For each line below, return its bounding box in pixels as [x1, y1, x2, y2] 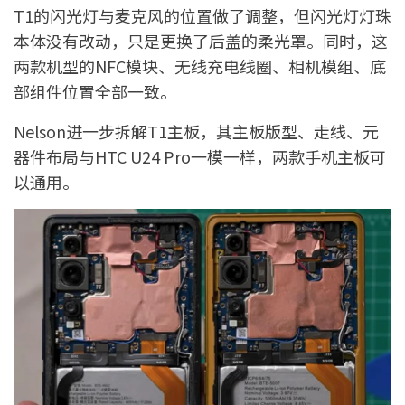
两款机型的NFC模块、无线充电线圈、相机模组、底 [14, 53, 386, 78]
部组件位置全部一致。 [14, 79, 176, 103]
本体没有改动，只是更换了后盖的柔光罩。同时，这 [14, 28, 388, 52]
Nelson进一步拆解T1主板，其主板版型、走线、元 [14, 118, 379, 143]
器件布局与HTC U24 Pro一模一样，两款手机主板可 [14, 144, 386, 168]
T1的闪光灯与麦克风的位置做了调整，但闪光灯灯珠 [14, 3, 391, 27]
